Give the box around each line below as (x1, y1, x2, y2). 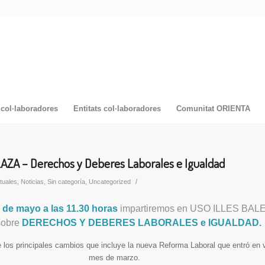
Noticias (21, 178, 44, 185)
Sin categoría (47, 178, 85, 185)
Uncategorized (89, 178, 131, 185)
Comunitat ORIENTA (176, 104, 250, 113)
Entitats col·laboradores (73, 104, 161, 113)
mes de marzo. (88, 253, 140, 262)
